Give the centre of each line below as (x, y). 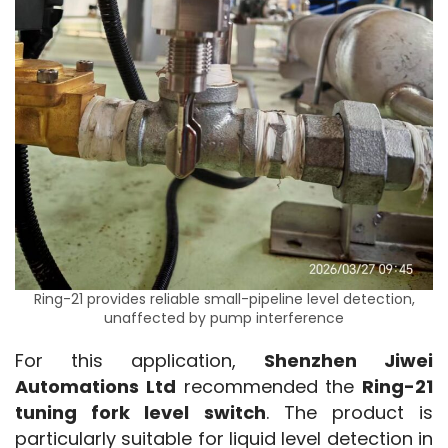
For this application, (139, 360)
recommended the (268, 386)
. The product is (349, 412)
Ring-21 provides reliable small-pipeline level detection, (224, 298)
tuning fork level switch (140, 412)
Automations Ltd (95, 386)
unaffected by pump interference (224, 317)
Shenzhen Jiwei (348, 360)
